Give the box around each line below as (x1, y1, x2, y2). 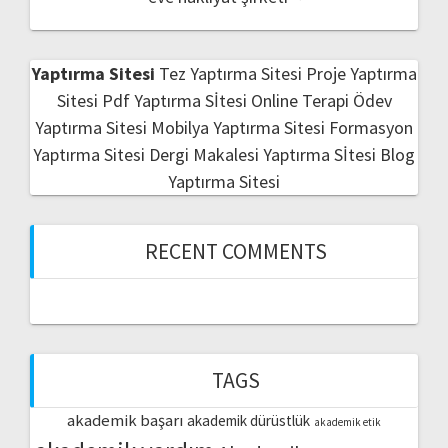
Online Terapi (250, 88, 349, 112)
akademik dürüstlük (187, 410, 310, 430)
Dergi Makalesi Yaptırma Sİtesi (149, 142, 376, 166)
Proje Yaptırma (305, 61, 417, 85)
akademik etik (314, 414, 381, 429)
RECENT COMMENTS (145, 237, 327, 265)
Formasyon (329, 115, 413, 139)
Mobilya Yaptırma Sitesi (151, 115, 325, 139)
